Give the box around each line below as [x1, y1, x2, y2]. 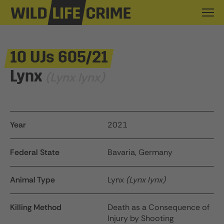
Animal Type [10, 174, 55, 185]
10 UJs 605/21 [10, 50, 108, 66]
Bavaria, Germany [107, 147, 173, 157]
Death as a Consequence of [107, 202, 210, 212]
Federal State [10, 147, 59, 157]
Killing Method [10, 202, 61, 212]
